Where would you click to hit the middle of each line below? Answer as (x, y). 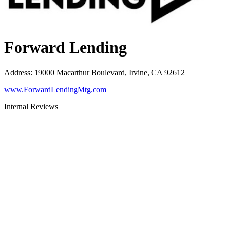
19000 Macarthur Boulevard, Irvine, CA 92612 (109, 72)
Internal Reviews (31, 106)
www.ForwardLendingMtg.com (55, 89)
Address (17, 72)
